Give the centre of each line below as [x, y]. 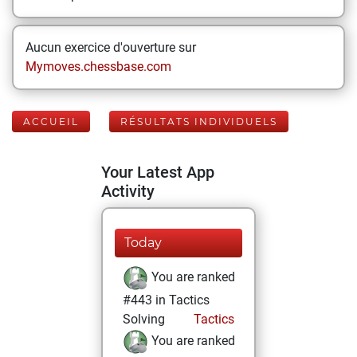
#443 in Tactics [166, 300]
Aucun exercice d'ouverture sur [111, 47]
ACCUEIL [51, 122]
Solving [144, 319]
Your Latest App [158, 172]
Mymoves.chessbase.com [98, 67]
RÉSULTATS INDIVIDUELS [199, 122]
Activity [128, 191]
